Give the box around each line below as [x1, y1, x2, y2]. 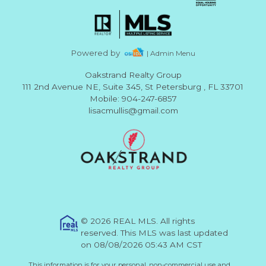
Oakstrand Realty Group [84, 70, 182, 80]
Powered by [71, 47, 125, 58]
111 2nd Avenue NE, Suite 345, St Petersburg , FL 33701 [23, 82, 243, 92]
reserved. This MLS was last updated [81, 228, 228, 238]
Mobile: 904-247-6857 [89, 94, 177, 104]
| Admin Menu [146, 48, 195, 58]
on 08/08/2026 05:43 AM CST [81, 240, 202, 250]
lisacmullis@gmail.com [88, 106, 178, 116]
